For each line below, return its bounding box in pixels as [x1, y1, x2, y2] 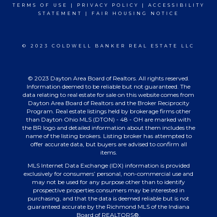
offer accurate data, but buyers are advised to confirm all [30, 140, 187, 148]
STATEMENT [38, 11, 82, 16]
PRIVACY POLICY [77, 2, 139, 8]
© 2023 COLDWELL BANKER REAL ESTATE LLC [22, 43, 195, 48]
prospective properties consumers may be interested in [32, 186, 185, 194]
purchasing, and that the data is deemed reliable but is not [28, 195, 189, 202]
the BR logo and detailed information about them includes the [22, 124, 195, 131]
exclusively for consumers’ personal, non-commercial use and [24, 170, 193, 177]
